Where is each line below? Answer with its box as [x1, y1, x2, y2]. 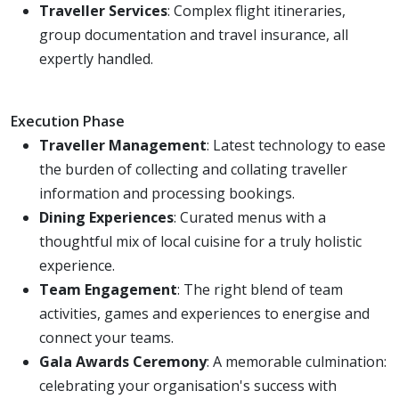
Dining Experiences [39, 207, 174, 227]
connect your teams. [39, 327, 174, 347]
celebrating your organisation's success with [39, 375, 337, 395]
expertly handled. [39, 48, 153, 69]
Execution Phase [11, 110, 125, 131]
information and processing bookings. [39, 183, 295, 203]
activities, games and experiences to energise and [39, 303, 370, 323]
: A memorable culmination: [207, 351, 387, 371]
